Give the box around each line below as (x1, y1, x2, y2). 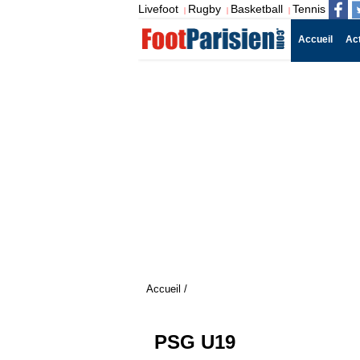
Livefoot (138, 2, 178, 15)
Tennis (292, 2, 325, 15)
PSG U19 (154, 331, 235, 353)
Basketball (231, 2, 283, 15)
